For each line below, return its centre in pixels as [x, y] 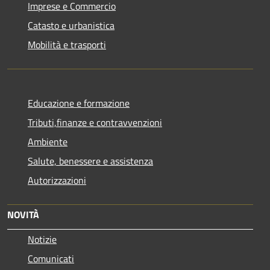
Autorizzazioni [57, 180]
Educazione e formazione [79, 103]
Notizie [42, 239]
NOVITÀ [23, 214]
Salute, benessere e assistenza [90, 161]
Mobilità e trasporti [67, 44]
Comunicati [51, 258]
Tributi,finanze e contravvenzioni [95, 122]
